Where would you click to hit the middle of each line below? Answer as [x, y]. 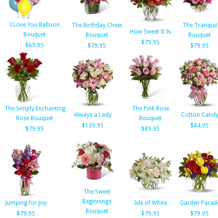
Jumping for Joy [26, 203]
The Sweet [97, 192]
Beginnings [97, 201]
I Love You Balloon [35, 25]
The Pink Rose [150, 109]
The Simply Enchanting [35, 109]
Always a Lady [92, 115]
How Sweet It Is [150, 32]
